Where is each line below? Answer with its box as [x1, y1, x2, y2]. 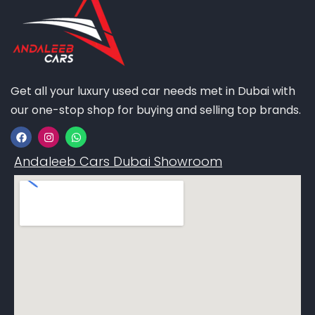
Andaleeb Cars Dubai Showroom [14, 153, 222, 170]
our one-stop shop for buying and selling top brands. [11, 102, 301, 118]
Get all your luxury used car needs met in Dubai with [11, 83, 295, 99]
